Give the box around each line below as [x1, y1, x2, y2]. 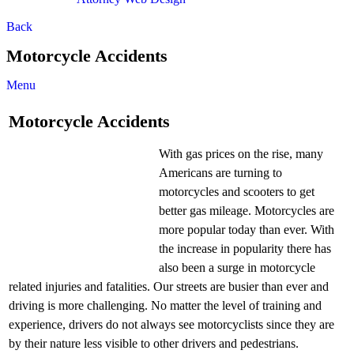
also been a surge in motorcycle [159, 261, 315, 275]
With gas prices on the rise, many [159, 147, 323, 161]
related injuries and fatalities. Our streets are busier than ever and [9, 280, 329, 294]
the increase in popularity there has [159, 242, 331, 256]
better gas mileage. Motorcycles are [159, 204, 334, 218]
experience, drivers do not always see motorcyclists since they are [9, 318, 334, 332]
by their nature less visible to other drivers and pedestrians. [9, 337, 299, 351]
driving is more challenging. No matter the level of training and [9, 299, 322, 313]
